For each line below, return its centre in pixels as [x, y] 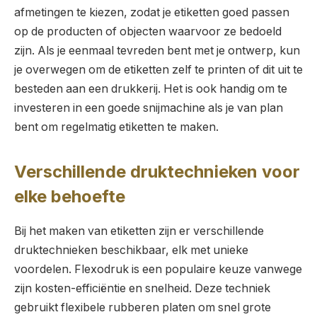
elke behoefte [70, 197]
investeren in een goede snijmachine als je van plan [149, 108]
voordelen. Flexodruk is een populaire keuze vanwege [158, 270]
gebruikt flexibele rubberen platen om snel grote [143, 308]
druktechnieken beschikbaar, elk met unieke [131, 250]
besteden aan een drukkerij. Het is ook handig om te [151, 88]
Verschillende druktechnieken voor [157, 172]
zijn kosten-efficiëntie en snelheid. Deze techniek [142, 289]
